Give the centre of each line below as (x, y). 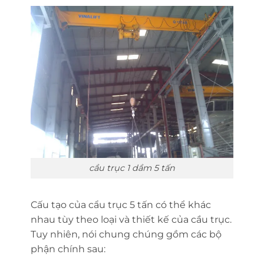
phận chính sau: (68, 249)
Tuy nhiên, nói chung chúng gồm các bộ (126, 234)
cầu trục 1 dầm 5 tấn (132, 168)
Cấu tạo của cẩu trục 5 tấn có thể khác (121, 204)
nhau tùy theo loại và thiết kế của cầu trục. (131, 219)
